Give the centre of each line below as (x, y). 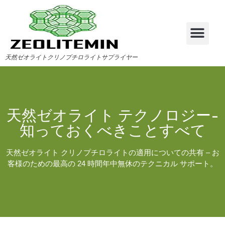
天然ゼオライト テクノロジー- (113, 114)
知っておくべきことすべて (113, 129)
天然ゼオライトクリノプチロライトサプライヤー (71, 57)
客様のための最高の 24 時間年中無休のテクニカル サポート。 (113, 163)
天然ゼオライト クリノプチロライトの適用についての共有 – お (113, 152)
